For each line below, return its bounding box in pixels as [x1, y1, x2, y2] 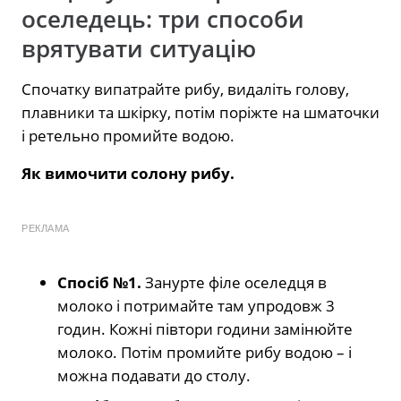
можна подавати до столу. [57, 365, 251, 387]
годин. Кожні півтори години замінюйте [57, 319, 353, 340]
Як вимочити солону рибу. [21, 163, 235, 184]
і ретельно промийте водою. [21, 125, 235, 147]
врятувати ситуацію [21, 33, 256, 65]
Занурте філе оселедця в [145, 272, 327, 294]
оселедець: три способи [21, 4, 304, 36]
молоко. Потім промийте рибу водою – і [57, 342, 352, 363]
